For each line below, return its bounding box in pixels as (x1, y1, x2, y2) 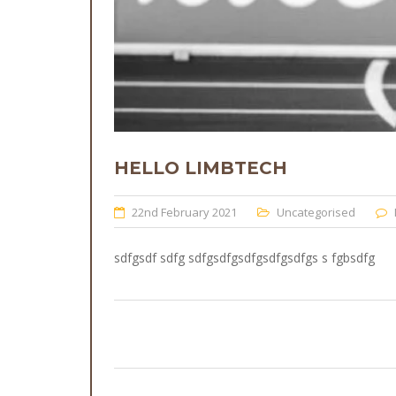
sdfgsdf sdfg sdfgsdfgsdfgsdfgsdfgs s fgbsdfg (114, 249, 375, 266)
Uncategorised (277, 204, 355, 220)
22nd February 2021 (132, 204, 237, 220)
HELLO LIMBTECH (114, 157, 287, 179)
